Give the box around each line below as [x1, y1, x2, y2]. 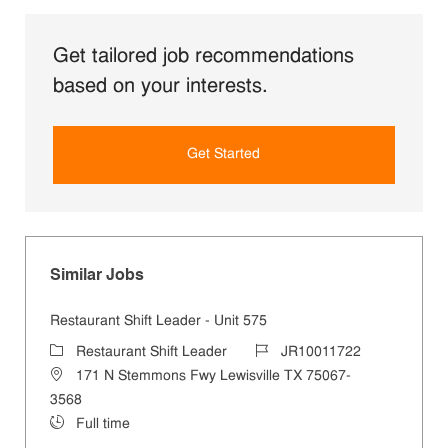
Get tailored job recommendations [52, 46, 354, 67]
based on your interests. [52, 76, 268, 97]
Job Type [48, 415, 107, 431]
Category [48, 343, 107, 359]
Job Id [253, 343, 293, 359]
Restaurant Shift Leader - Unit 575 [49, 313, 267, 329]
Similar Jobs [49, 267, 144, 284]
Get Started [187, 146, 261, 162]
